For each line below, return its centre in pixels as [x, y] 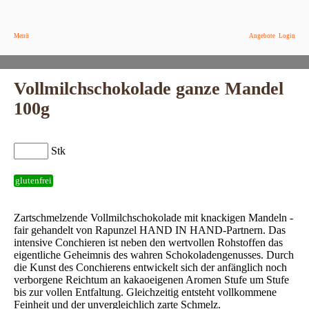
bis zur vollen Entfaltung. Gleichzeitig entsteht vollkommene [145, 292]
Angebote [262, 36]
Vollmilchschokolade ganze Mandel [149, 89]
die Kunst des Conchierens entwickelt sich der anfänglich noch [150, 267]
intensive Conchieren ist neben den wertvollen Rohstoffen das [148, 242]
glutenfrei [33, 181]
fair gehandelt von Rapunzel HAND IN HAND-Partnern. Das [150, 230]
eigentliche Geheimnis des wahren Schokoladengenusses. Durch [154, 255]
